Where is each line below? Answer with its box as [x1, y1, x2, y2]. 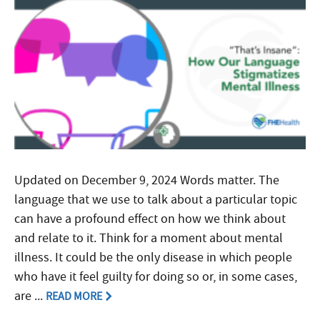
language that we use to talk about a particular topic [14, 191, 297, 208]
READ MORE [46, 289, 102, 304]
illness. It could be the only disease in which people [14, 249, 292, 266]
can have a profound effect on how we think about [14, 210, 286, 227]
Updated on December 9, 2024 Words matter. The [14, 171, 279, 189]
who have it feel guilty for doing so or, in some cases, [14, 268, 297, 285]
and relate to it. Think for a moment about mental [14, 229, 283, 246]
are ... [14, 287, 46, 304]
